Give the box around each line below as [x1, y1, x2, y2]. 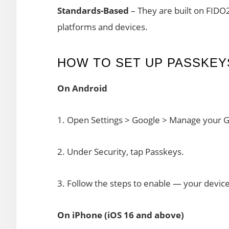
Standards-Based [57, 4, 129, 16]
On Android [57, 82, 107, 94]
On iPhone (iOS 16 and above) [57, 209, 184, 221]
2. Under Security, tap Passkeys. [57, 145, 184, 157]
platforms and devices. [57, 20, 148, 33]
